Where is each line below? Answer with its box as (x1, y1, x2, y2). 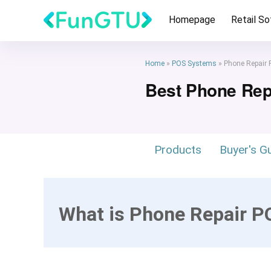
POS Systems (172, 59, 217, 68)
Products (154, 143, 201, 157)
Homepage (169, 14, 215, 25)
